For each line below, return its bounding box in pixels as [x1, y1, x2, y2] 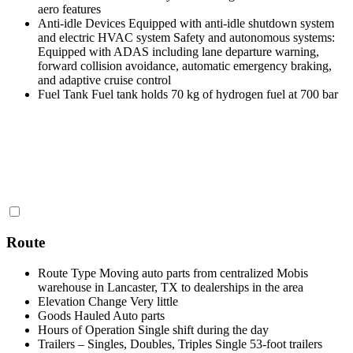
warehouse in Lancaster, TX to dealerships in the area [38, 281, 303, 295]
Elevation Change [38, 295, 127, 309]
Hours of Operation [38, 323, 135, 337]
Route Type [38, 266, 96, 281]
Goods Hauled [38, 309, 110, 323]
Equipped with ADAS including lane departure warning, [38, 44, 319, 58]
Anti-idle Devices [38, 16, 125, 30]
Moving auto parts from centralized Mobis [99, 266, 308, 281]
